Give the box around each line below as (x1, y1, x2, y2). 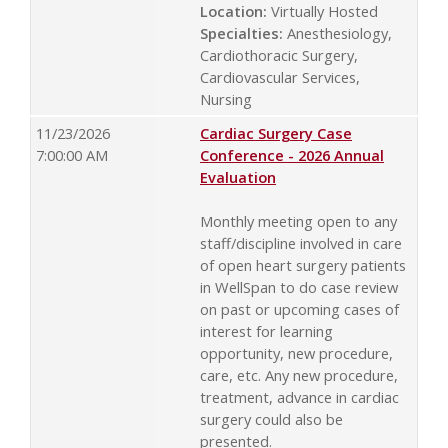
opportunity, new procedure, (200, 342, 393, 363)
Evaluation (200, 166, 276, 187)
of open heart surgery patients (200, 254, 406, 275)
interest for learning (200, 320, 333, 341)
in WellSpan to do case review (200, 276, 398, 297)
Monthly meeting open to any (200, 210, 397, 231)
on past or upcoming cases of (200, 298, 399, 319)
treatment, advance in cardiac (200, 386, 399, 407)
